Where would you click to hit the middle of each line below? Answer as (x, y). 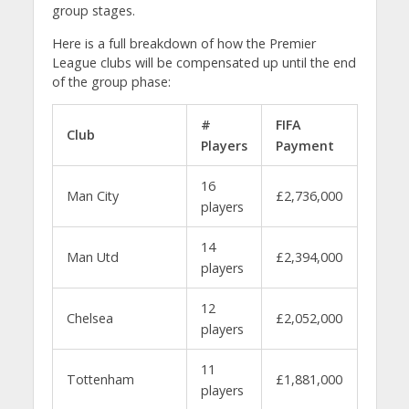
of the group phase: (111, 81)
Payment (304, 145)
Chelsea (89, 318)
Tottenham (100, 379)
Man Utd (92, 257)
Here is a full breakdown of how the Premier (184, 43)
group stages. (93, 11)
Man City (92, 195)
